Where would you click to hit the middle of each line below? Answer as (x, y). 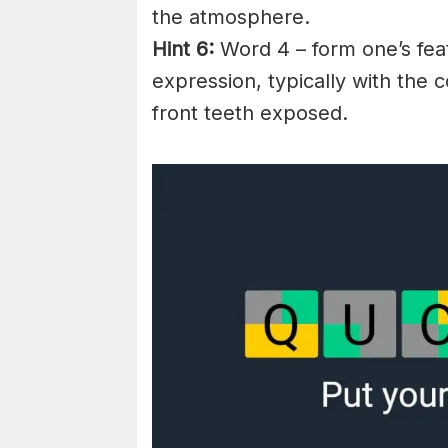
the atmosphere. (231, 17)
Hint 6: (183, 49)
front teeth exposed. (250, 113)
